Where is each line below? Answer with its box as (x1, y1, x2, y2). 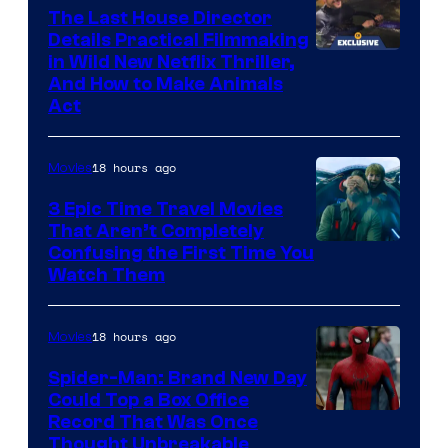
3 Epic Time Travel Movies (48, 198, 283, 221)
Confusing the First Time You (48, 242, 314, 265)
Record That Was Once (48, 411, 258, 434)
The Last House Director (48, 7, 272, 30)
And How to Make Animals (48, 73, 283, 96)
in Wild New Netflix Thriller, (48, 51, 295, 74)
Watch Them (48, 264, 165, 287)
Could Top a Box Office (48, 389, 249, 412)
